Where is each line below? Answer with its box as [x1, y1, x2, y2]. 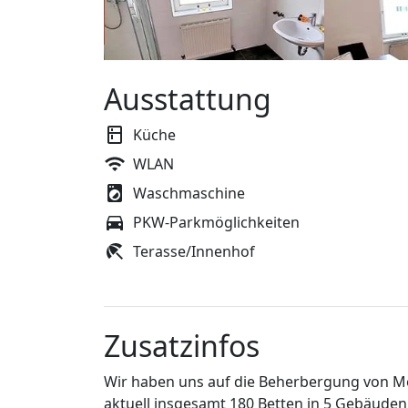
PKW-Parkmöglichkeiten [133, 212, 300, 233]
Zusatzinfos [104, 326, 260, 366]
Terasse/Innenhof [133, 241, 255, 262]
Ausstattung [104, 79, 271, 119]
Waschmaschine [133, 183, 245, 204]
